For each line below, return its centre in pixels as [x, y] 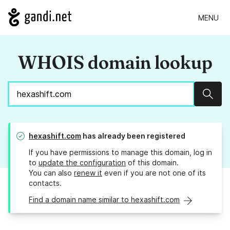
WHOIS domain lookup [115, 62]
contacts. [45, 183]
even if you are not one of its [154, 173]
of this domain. [152, 163]
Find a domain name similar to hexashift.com [104, 200]
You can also [51, 173]
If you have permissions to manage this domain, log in [120, 152]
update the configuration [82, 163]
